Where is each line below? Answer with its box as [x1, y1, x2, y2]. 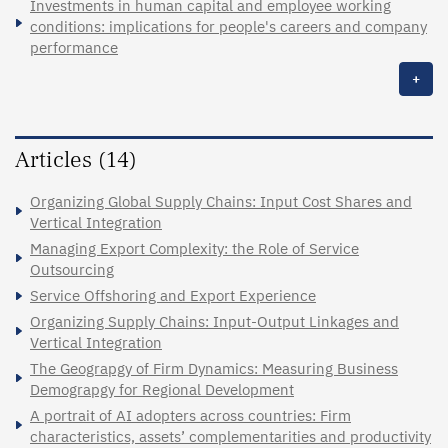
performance [30, 37, 118, 57]
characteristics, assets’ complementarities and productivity [30, 426, 431, 446]
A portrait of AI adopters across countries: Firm [30, 405, 351, 425]
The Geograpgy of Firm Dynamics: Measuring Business [30, 358, 398, 378]
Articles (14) [15, 144, 137, 175]
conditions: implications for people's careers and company [30, 16, 427, 36]
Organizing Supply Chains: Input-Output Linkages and [30, 311, 399, 331]
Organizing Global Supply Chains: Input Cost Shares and [30, 191, 412, 211]
